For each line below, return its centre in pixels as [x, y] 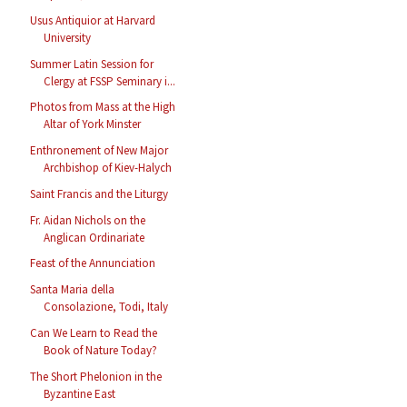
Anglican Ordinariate [94, 237]
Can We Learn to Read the [94, 333]
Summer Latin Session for [92, 64]
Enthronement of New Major [99, 151]
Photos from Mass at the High [103, 107]
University [68, 37]
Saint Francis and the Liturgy [99, 194]
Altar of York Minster [93, 124]
